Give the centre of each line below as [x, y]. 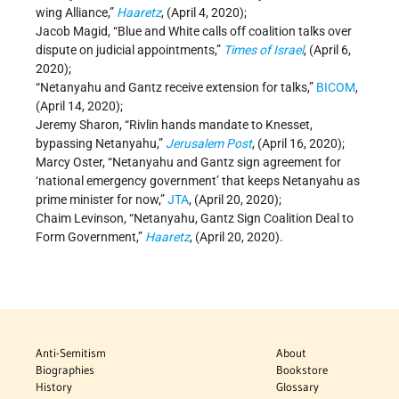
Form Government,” [90, 237]
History [54, 387]
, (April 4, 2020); [204, 13]
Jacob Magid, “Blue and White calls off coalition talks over [194, 32]
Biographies [65, 370]
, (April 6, [327, 50]
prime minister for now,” [102, 200]
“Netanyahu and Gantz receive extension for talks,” [176, 88]
